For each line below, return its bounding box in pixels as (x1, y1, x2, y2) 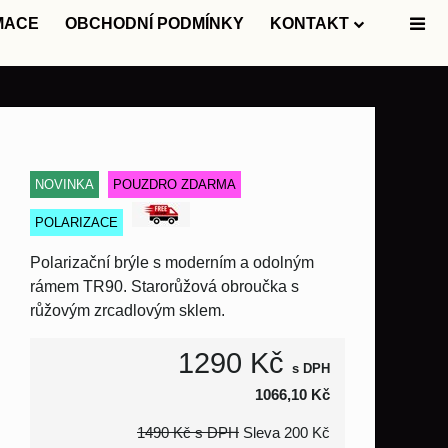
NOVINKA (35, 177, 94, 192)
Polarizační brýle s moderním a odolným (30, 254, 314, 271)
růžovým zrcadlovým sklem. (30, 302, 225, 319)
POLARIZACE (35, 215, 118, 230)
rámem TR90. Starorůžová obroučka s (30, 278, 299, 295)
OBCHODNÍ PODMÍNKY (65, 15, 244, 32)
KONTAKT (270, 15, 349, 32)
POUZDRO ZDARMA (113, 177, 236, 192)
